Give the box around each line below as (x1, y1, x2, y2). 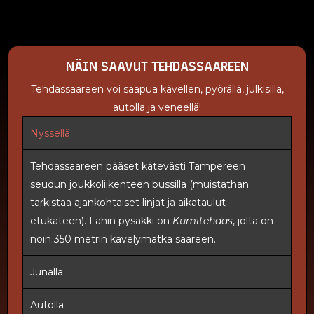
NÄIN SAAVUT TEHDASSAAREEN (65, 59, 249, 75)
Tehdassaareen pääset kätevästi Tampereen (30, 160, 245, 173)
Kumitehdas (172, 214, 233, 228)
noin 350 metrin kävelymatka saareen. (30, 233, 216, 246)
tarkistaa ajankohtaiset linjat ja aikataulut (30, 196, 226, 210)
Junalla (30, 266, 63, 279)
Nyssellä (30, 127, 70, 140)
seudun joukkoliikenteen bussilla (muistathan (30, 178, 249, 191)
